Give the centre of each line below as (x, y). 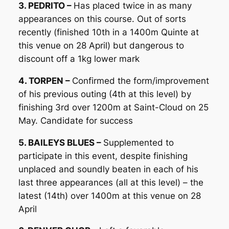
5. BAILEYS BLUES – (61, 142)
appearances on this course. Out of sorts (102, 19)
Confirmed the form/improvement (140, 81)
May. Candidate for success (75, 120)
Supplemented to (138, 142)
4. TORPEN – (45, 81)
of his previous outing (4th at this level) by (105, 94)
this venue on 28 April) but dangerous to (101, 45)
